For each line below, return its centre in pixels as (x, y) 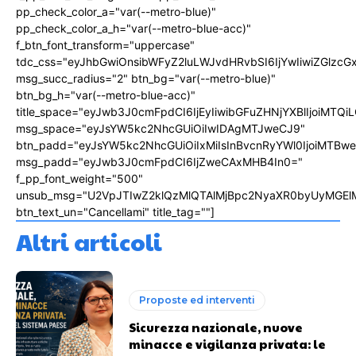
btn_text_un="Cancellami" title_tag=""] (115, 212)
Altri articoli (89, 242)
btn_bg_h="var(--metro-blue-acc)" (106, 95)
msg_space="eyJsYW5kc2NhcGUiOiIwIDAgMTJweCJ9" (161, 129)
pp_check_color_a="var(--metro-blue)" (116, 12)
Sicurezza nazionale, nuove (216, 327)
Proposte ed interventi (197, 300)
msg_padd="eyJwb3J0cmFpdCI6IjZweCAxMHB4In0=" (159, 162)
